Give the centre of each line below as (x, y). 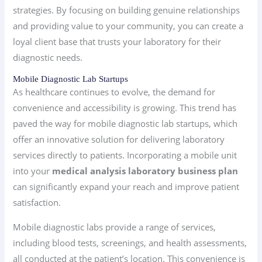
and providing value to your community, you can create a (128, 25)
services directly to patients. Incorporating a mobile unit (125, 155)
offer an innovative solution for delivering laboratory (119, 139)
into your (33, 171)
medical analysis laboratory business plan (145, 171)
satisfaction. (37, 203)
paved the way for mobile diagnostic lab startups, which (125, 124)
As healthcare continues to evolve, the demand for (114, 92)
